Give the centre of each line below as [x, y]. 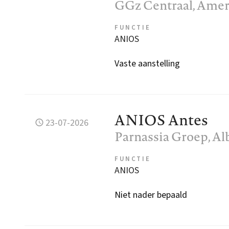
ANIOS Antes [161, 120]
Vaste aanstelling [147, 63]
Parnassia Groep [161, 136]
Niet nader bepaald [151, 195]
